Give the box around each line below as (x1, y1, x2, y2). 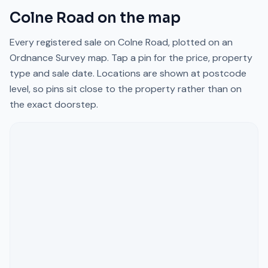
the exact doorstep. (10, 98, 98, 111)
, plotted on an (168, 36, 233, 48)
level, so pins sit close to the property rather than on (10, 83, 242, 95)
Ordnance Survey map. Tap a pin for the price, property (10, 51, 252, 64)
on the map (95, 9, 181, 27)
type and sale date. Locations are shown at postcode (10, 67, 246, 80)
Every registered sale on (10, 36, 118, 48)
